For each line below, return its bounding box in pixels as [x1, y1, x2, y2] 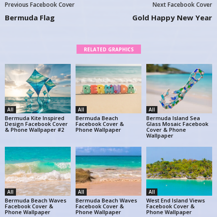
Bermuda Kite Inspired [5, 114, 64, 122]
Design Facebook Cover [5, 120, 68, 127]
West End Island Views [146, 197, 205, 204]
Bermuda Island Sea [146, 114, 200, 122]
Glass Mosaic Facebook [146, 120, 208, 127]
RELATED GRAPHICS [83, 46, 134, 53]
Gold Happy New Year [132, 12, 212, 22]
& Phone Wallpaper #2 [5, 125, 64, 133]
